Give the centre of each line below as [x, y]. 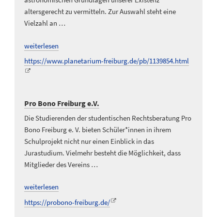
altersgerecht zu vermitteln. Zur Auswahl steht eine [100, 12]
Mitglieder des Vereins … [61, 164]
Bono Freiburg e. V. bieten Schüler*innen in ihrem [98, 129]
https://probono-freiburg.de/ [67, 202]
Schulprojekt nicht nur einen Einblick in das [89, 141]
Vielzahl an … [45, 23]
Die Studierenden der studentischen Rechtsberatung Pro [108, 118]
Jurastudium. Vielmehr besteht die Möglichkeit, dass [102, 153]
